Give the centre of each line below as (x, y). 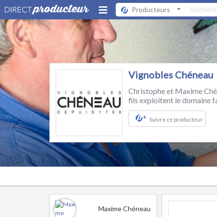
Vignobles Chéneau (171, 75)
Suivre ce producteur (176, 119)
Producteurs (151, 9)
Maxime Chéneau (124, 208)
